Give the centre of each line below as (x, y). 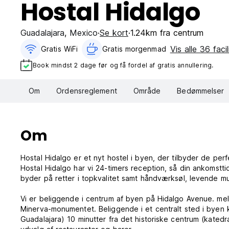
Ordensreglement (87, 91)
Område (147, 91)
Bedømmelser (201, 91)
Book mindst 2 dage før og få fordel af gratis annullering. (123, 65)
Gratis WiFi (60, 49)
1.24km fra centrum (167, 33)
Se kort (114, 33)
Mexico (84, 33)
